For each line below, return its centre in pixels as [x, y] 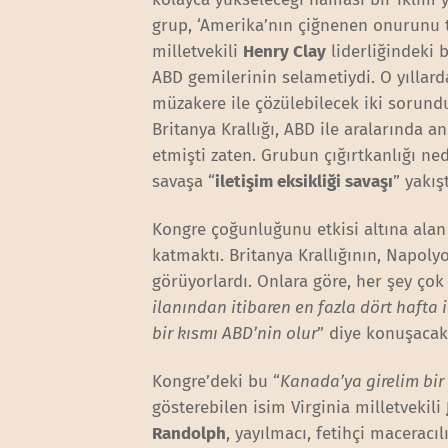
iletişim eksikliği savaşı [304, 181]
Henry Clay [285, 51]
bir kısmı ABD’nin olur [235, 334]
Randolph [189, 434]
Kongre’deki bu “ [216, 382]
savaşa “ [184, 181]
